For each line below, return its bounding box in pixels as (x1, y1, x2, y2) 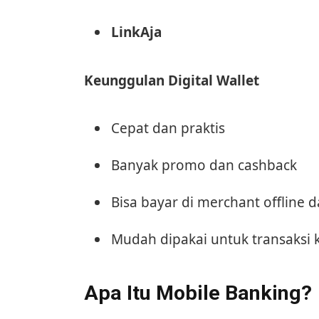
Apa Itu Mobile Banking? (83, 281, 312, 305)
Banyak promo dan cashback (110, 155, 297, 174)
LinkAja (110, 23, 162, 42)
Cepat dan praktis (110, 118, 225, 137)
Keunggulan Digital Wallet (83, 70, 259, 90)
